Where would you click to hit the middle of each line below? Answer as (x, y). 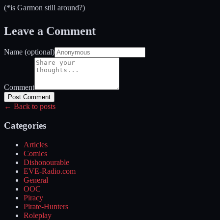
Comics (35, 153)
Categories (25, 126)
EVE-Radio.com (50, 171)
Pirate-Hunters (46, 206)
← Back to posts (30, 107)
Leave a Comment (50, 31)
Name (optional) (29, 52)
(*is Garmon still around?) (44, 7)
